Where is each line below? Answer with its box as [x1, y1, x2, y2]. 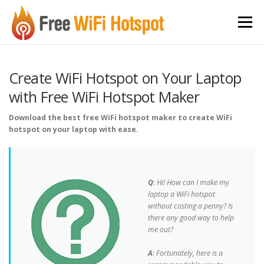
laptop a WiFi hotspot [147, 189, 215, 199]
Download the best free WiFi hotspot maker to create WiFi [9, 113, 232, 123]
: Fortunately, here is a [152, 248, 223, 258]
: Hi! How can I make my [153, 177, 229, 187]
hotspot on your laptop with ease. [9, 124, 138, 134]
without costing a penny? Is [147, 201, 233, 211]
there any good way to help [147, 213, 234, 223]
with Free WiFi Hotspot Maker [9, 87, 200, 107]
